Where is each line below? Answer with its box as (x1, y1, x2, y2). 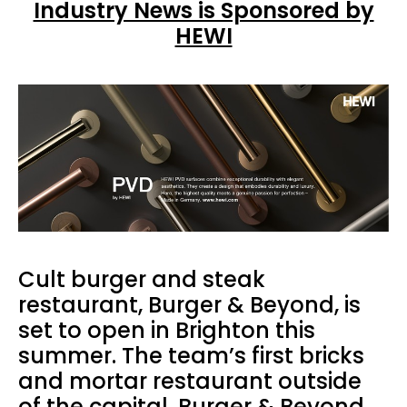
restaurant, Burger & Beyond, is (18, 289, 361, 320)
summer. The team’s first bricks (18, 340, 364, 371)
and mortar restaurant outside (18, 365, 362, 396)
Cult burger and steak (18, 263, 265, 294)
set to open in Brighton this (18, 314, 315, 345)
